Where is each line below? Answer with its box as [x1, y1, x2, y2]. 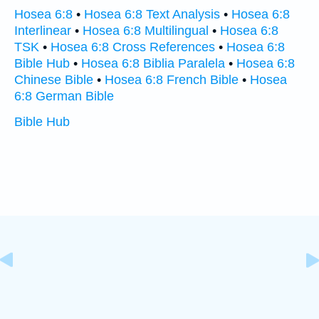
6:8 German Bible [14, 89, 114, 103]
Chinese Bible [14, 73, 93, 87]
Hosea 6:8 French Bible [105, 73, 239, 87]
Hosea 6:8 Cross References [51, 40, 215, 54]
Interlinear [14, 23, 71, 38]
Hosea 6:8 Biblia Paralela [81, 56, 225, 70]
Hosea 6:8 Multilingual [83, 23, 209, 38]
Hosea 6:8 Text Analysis [84, 7, 220, 21]
